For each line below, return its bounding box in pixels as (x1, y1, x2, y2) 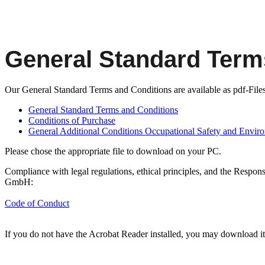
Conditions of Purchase (28, 115, 115, 125)
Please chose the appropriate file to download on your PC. (5, 146, 224, 156)
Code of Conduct (5, 198, 69, 208)
